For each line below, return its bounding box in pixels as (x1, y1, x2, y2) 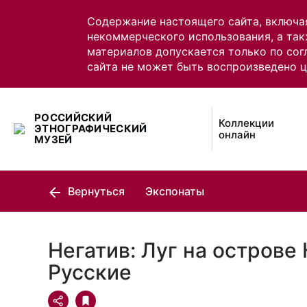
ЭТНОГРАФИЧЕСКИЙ (34, 122, 147, 135)
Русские (48, 260, 132, 284)
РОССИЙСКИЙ (34, 111, 112, 124)
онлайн (219, 128, 256, 141)
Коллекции (219, 116, 275, 130)
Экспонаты (145, 184, 204, 198)
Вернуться (65, 184, 125, 198)
